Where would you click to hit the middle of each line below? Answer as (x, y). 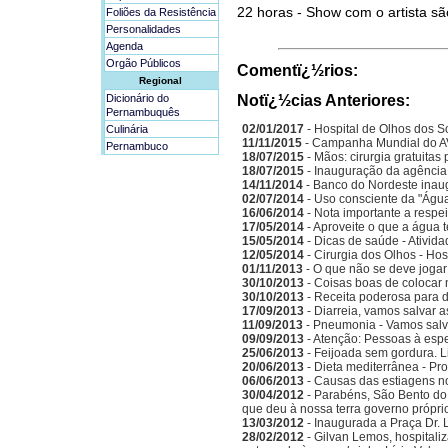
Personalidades (143, 29)
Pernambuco (137, 146)
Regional (160, 80)
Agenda (124, 46)
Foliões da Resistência (161, 12)
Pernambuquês (143, 112)
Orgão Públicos (143, 63)
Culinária (127, 129)
